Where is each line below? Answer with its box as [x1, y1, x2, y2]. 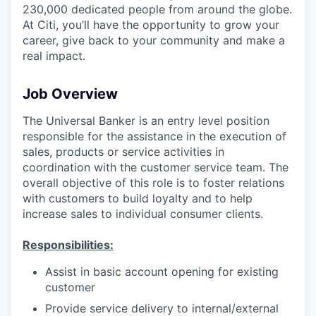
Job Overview [23, 85, 118, 102]
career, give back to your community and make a [23, 32, 285, 47]
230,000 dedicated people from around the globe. [23, 1, 292, 16]
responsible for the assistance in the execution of [23, 128, 286, 143]
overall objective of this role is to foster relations [23, 175, 284, 190]
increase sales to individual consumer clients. [23, 206, 263, 221]
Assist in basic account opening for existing [45, 264, 279, 279]
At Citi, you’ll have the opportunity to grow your [23, 17, 279, 32]
